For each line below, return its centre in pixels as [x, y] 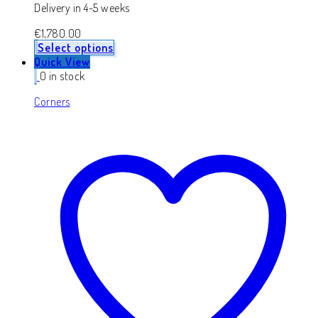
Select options [76, 47]
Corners [52, 101]
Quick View [62, 61]
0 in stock [62, 76]
